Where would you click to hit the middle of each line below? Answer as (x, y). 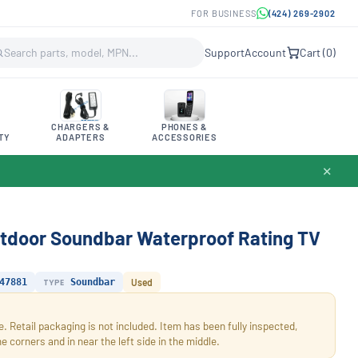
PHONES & (185, 127)
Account (265, 52)
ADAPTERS (81, 137)
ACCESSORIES (185, 137)
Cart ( (313, 52)
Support (225, 52)
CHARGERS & (81, 127)
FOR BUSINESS (224, 13)
